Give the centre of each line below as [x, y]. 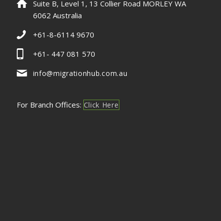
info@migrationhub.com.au [80, 73]
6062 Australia [57, 15]
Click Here [101, 105]
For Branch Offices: [50, 104]
